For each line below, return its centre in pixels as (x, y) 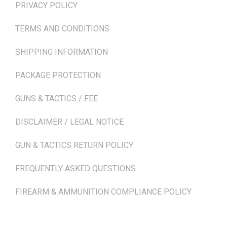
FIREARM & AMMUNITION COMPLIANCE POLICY (103, 192)
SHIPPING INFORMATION (62, 52)
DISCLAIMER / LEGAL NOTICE (69, 122)
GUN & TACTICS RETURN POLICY (74, 145)
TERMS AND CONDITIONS (62, 29)
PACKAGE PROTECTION (58, 75)
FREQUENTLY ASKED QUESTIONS (75, 169)
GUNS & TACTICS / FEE (56, 99)
